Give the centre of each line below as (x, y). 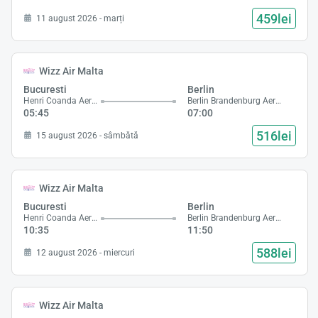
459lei (274, 18)
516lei (274, 136)
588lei (274, 253)
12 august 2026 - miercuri (86, 252)
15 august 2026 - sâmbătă (87, 135)
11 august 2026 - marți (80, 18)
